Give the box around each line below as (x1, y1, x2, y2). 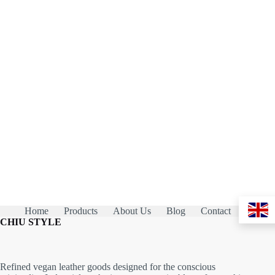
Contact (201, 206, 231, 217)
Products (64, 206, 98, 217)
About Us (113, 206, 151, 217)
